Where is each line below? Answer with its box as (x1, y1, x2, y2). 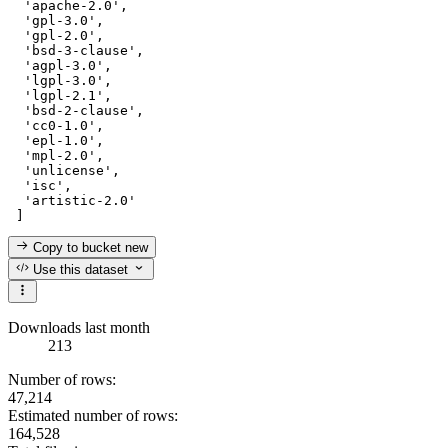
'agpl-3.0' (24, 57, 104, 73)
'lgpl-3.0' (24, 72, 104, 88)
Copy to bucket (29, 240, 126, 256)
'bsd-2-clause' (24, 102, 136, 118)
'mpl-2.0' (24, 147, 96, 163)
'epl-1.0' (24, 132, 96, 148)
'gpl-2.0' (24, 27, 96, 43)
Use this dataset (29, 262, 129, 278)
